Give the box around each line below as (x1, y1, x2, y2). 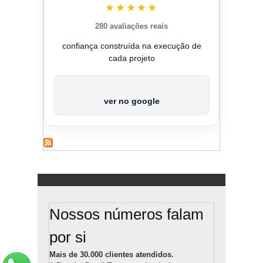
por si (49, 228, 86, 246)
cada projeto (108, 53, 155, 63)
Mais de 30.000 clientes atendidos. (49, 249, 174, 259)
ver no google (103, 96, 160, 106)
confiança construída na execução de (62, 41, 201, 51)
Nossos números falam (49, 205, 204, 223)
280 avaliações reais (95, 22, 168, 31)
